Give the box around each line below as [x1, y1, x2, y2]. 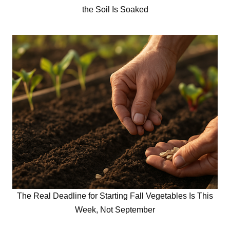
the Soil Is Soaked [82, 5, 148, 14]
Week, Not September [75, 205, 155, 215]
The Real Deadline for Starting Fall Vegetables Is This [17, 191, 213, 201]
